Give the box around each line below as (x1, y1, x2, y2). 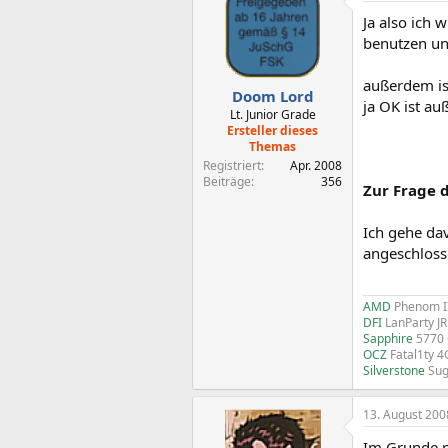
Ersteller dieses (227, 121, 318, 139)
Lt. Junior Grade (229, 105, 316, 123)
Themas (249, 137, 296, 155)
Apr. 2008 (290, 156, 342, 174)
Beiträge (203, 172, 251, 190)
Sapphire (363, 329, 416, 347)
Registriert (203, 156, 261, 174)
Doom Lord (231, 85, 314, 106)
